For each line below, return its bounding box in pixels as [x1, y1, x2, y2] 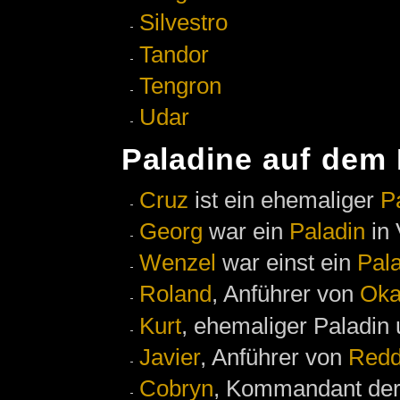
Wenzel [139, 249, 216, 277]
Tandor [139, 40, 209, 68]
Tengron [139, 72, 221, 100]
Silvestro [139, 9, 228, 37]
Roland [139, 280, 212, 308]
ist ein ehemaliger [188, 186, 380, 213]
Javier [139, 343, 200, 371]
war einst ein [216, 249, 357, 277]
